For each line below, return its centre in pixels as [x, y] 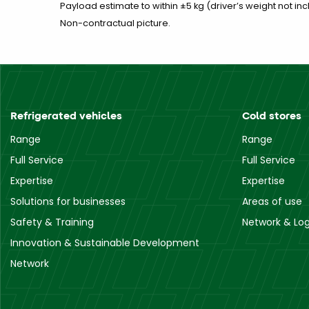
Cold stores [272, 116]
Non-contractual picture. [115, 23]
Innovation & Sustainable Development [105, 243]
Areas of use [272, 202]
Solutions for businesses [68, 202]
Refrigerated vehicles [66, 116]
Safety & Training [52, 222]
